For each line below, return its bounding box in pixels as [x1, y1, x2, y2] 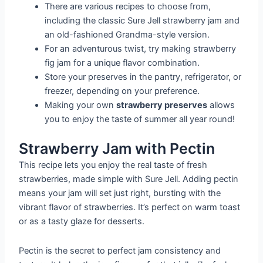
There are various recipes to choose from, [45, 1, 211, 12]
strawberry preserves [116, 100, 208, 111]
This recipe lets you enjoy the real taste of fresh [19, 160, 208, 171]
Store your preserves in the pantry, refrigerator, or [45, 72, 242, 83]
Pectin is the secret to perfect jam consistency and [19, 245, 221, 256]
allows [207, 100, 235, 111]
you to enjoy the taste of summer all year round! [45, 114, 235, 125]
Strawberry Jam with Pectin [19, 140, 215, 158]
